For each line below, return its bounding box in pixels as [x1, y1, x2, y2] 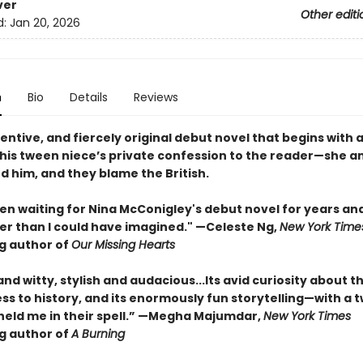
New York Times [263, 308, 351, 324]
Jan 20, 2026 [9, 15, 80, 32]
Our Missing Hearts [70, 237, 175, 253]
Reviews [133, 89, 178, 105]
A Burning [70, 326, 125, 342]
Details [69, 89, 108, 105]
